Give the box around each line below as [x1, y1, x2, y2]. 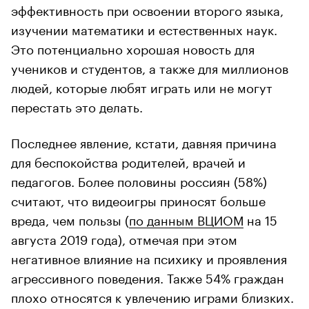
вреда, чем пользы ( [11, 209, 129, 229]
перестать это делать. [11, 96, 143, 116]
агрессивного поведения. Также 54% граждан [11, 267, 284, 287]
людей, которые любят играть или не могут [11, 77, 272, 97]
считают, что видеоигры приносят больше [11, 190, 266, 210]
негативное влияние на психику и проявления [11, 248, 287, 268]
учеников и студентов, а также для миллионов [11, 57, 288, 77]
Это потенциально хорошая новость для [11, 38, 255, 58]
